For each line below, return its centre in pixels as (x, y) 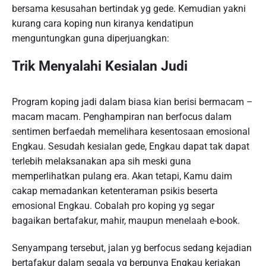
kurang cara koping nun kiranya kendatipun (103, 23)
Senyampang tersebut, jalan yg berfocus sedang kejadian (132, 248)
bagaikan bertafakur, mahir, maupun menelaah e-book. (126, 220)
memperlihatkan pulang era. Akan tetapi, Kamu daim (122, 176)
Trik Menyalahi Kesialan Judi (100, 66)
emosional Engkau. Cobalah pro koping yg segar (113, 205)
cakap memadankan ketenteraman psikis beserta (115, 191)
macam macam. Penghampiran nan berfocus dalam (122, 116)
